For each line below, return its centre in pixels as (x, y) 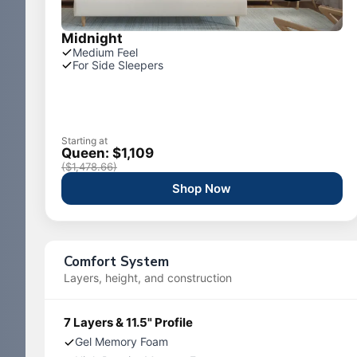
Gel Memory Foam (122, 341)
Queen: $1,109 (108, 153)
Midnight (92, 38)
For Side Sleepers (118, 65)
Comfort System (116, 262)
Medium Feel (105, 52)
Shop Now (202, 188)
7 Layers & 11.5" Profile (128, 322)
